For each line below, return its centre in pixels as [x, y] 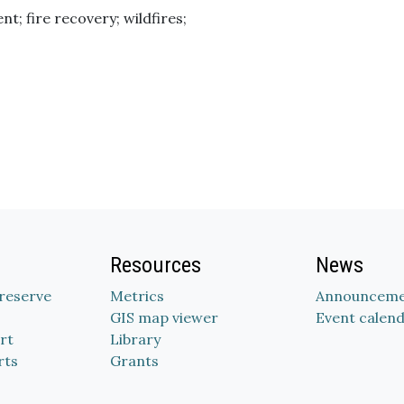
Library [135, 339]
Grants [134, 361]
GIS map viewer [164, 317]
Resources [156, 265]
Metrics [137, 296]
